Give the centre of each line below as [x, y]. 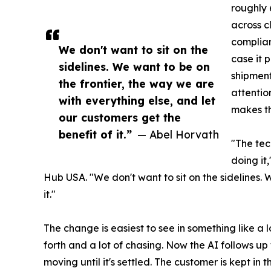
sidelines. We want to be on [134, 67]
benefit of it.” [95, 135]
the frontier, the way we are [136, 84]
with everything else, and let [137, 101]
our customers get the [120, 118]
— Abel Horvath [178, 135]
